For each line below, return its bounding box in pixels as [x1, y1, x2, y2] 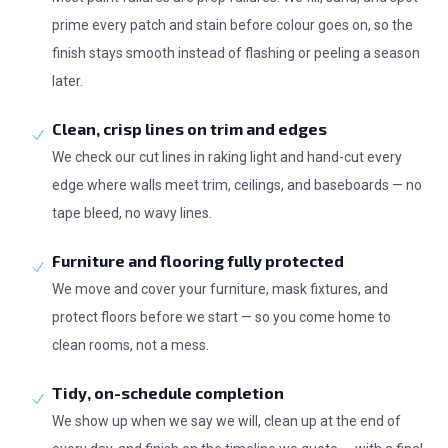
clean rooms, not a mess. [52, 337, 209, 353]
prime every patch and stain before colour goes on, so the [52, 17, 413, 33]
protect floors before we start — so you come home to [52, 309, 391, 325]
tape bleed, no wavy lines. [52, 205, 212, 221]
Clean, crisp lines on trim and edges [52, 119, 327, 138]
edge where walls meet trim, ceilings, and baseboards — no [52, 177, 422, 193]
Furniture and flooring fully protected [52, 251, 344, 270]
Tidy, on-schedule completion [52, 383, 284, 402]
